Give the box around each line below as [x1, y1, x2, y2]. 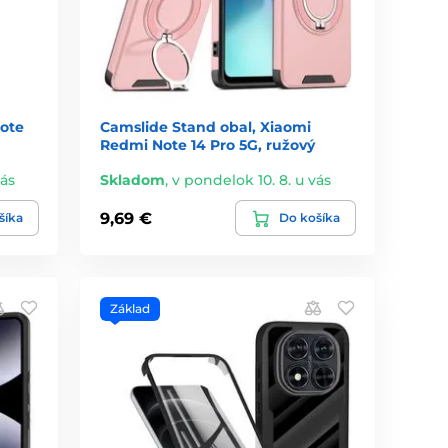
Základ [110, 301, 151, 317]
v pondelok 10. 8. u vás [172, 171, 332, 190]
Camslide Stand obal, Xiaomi [100, 118, 312, 137]
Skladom [100, 171, 166, 190]
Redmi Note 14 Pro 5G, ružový [100, 136, 316, 155]
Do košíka [278, 210, 340, 226]
